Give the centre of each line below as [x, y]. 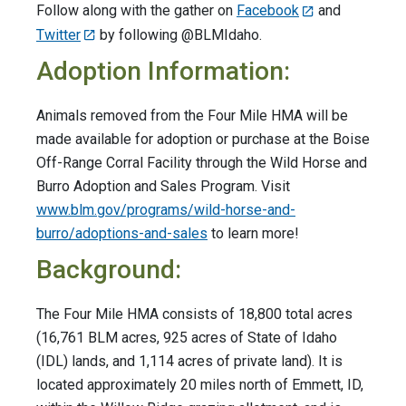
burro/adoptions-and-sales [122, 234]
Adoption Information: [166, 72]
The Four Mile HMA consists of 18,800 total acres [194, 314]
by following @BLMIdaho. [180, 34]
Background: [109, 270]
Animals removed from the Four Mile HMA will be [192, 116]
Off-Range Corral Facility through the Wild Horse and [202, 163]
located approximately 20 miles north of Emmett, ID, [200, 385]
